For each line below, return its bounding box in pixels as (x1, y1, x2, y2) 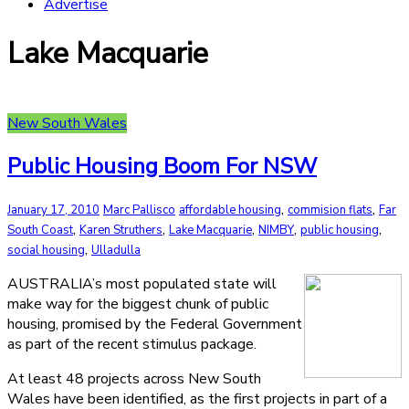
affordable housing (179, 201, 281, 218)
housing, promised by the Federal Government (7, 313, 302, 334)
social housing (7, 241, 85, 258)
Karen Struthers (79, 221, 163, 238)
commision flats (288, 201, 372, 218)
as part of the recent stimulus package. (7, 333, 257, 354)
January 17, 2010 (7, 201, 100, 218)
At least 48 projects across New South (7, 368, 261, 389)
